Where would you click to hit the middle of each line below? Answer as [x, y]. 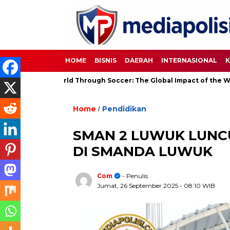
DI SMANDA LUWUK [145, 151]
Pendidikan [124, 109]
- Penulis [134, 176]
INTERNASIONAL [189, 60]
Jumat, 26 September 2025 [138, 186]
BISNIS [106, 60]
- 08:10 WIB [197, 186]
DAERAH [139, 60]
